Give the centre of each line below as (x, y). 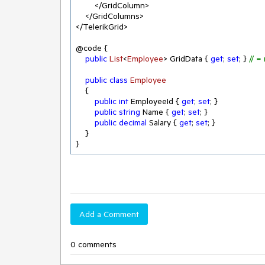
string (130, 112)
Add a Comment (109, 214)
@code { (92, 48)
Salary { (163, 122)
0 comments (93, 244)
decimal (133, 122)
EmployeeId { (155, 101)
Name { (156, 112)
